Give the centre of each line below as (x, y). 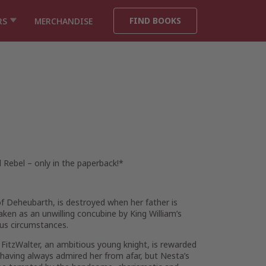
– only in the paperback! (73, 163)
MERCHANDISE (64, 21)
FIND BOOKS (155, 20)
